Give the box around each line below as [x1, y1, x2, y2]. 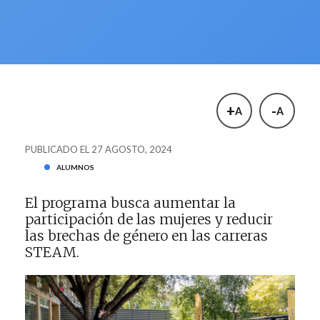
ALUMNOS [56, 163, 94, 172]
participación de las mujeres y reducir [25, 211, 273, 229]
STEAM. [25, 244, 79, 261]
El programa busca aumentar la [25, 194, 236, 212]
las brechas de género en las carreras [25, 227, 268, 245]
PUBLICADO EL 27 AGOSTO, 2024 [25, 144, 172, 156]
